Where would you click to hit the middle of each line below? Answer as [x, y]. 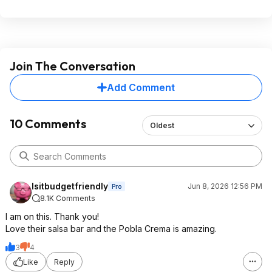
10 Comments [48, 124]
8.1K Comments [68, 198]
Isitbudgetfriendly [70, 186]
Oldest [162, 125]
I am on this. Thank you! [52, 216]
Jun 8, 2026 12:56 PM [225, 186]
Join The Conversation [73, 66]
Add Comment [141, 87]
